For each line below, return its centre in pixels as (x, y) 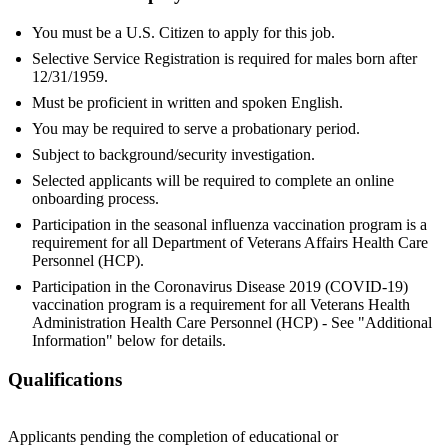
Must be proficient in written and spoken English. (187, 103)
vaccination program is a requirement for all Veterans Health (221, 305)
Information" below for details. (129, 341)
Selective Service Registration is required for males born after (224, 59)
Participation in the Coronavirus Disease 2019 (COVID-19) (220, 287)
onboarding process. (95, 199)
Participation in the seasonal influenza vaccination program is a (229, 225)
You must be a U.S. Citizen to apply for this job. (183, 33)
